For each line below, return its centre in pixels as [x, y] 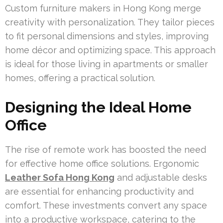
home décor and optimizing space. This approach [110, 50]
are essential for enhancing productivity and [99, 192]
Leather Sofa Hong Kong [60, 178]
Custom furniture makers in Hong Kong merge [103, 8]
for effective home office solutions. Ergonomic [102, 164]
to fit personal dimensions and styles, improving [107, 36]
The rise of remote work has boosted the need [106, 150]
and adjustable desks [161, 178]
